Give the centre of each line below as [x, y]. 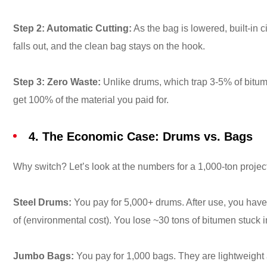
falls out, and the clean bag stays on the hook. [109, 46]
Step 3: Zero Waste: [57, 82]
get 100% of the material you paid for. [91, 100]
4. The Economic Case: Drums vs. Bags [141, 136]
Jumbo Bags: [44, 256]
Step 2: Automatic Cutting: [72, 28]
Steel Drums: [42, 202]
